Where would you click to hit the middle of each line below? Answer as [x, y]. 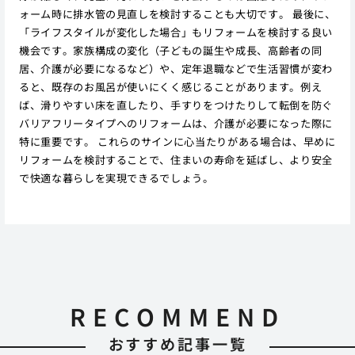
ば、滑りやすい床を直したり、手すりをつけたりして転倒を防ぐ [176, 105]
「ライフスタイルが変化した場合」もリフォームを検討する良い [176, 32]
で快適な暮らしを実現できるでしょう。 [116, 177]
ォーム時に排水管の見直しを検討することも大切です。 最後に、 [177, 13]
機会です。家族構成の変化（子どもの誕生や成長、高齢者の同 [170, 50]
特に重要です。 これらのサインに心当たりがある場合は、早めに [177, 141]
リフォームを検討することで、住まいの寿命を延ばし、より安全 [176, 159]
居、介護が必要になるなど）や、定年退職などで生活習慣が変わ [176, 68]
